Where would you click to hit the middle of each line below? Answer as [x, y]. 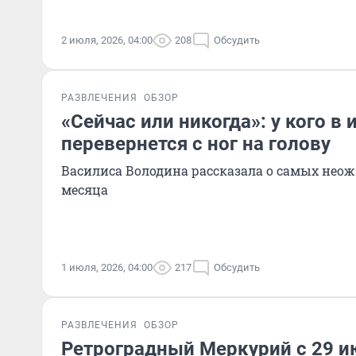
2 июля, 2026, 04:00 [107, 40]
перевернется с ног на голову [196, 144]
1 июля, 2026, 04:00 [107, 267]
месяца [85, 190]
